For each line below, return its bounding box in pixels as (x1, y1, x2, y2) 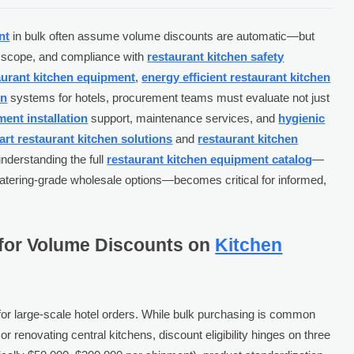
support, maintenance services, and (88, 111, 279, 125)
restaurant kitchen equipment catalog (107, 152, 313, 166)
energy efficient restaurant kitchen (141, 70, 331, 84)
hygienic (278, 111, 326, 125)
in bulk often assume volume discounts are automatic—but (9, 28, 315, 43)
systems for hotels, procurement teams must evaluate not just (7, 90, 330, 104)
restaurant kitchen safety (147, 49, 284, 63)
